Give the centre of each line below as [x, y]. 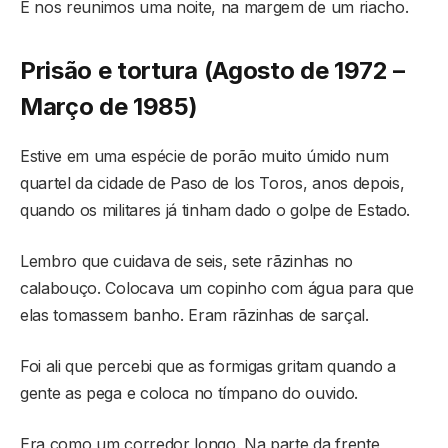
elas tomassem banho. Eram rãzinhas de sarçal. [194, 315]
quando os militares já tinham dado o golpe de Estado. [215, 210]
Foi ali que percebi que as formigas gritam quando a [208, 366]
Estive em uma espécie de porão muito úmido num [204, 156]
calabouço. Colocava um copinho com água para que [217, 288]
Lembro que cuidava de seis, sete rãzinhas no [186, 261]
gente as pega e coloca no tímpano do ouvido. [189, 393]
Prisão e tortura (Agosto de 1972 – [213, 71]
